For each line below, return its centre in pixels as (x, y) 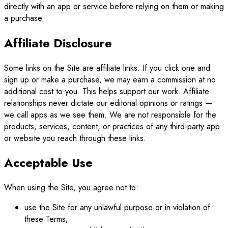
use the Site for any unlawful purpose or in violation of (117, 208)
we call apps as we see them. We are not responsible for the (110, 115)
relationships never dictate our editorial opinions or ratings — (108, 103)
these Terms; (46, 219)
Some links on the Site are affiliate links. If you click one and (107, 68)
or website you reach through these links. (75, 138)
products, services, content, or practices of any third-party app (112, 126)
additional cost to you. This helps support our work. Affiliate (107, 91)
